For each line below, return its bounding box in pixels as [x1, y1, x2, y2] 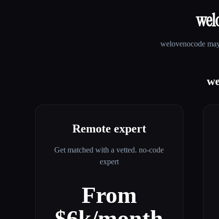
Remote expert [72, 122, 146, 135]
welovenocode [160, 40, 205, 48]
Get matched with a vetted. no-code [54, 146, 164, 154]
